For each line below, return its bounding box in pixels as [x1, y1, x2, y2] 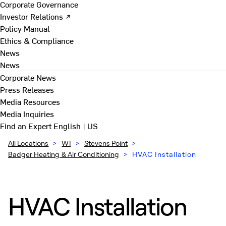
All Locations [8, 139, 49, 147]
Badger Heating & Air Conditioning [8, 150, 120, 158]
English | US [53, 120, 98, 131]
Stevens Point [84, 139, 128, 147]
